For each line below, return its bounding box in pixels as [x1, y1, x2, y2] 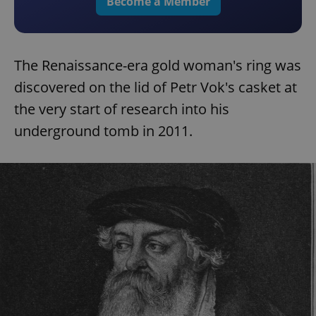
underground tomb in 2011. [14, 121, 193, 141]
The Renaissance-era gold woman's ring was [14, 56, 301, 75]
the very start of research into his [14, 99, 229, 119]
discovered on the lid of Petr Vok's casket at [14, 78, 297, 97]
